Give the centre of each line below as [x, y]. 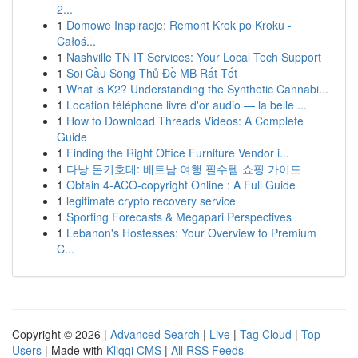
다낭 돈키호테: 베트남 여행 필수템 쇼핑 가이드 [184, 169]
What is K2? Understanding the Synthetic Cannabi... [197, 89]
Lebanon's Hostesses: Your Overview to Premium [191, 233]
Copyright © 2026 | [61, 334]
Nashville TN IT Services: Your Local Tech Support [194, 57]
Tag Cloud [266, 334]
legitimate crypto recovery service [151, 201]
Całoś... [76, 41]
